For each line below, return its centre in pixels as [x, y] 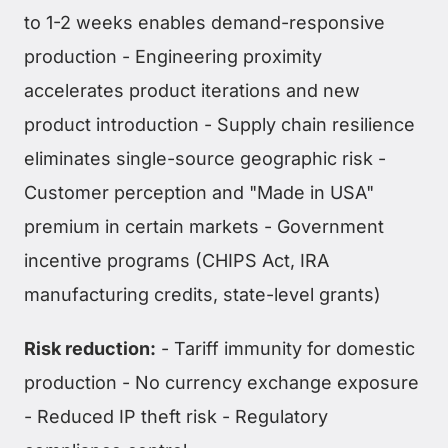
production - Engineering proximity [173, 57]
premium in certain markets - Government [204, 227]
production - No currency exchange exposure [221, 383]
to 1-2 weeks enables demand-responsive [204, 23]
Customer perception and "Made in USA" [199, 193]
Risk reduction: [90, 349]
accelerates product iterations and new [192, 91]
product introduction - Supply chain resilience [219, 125]
